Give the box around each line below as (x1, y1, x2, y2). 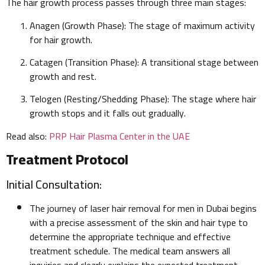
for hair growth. (30, 30, 92, 49)
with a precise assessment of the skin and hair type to (30, 214, 248, 232)
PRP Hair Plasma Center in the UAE (49, 127, 190, 145)
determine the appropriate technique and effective (30, 228, 231, 246)
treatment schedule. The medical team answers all (30, 242, 230, 260)
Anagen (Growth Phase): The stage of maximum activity (30, 16, 255, 34)
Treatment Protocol (6, 146, 128, 173)
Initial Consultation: (6, 173, 102, 196)
